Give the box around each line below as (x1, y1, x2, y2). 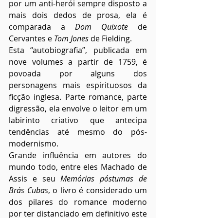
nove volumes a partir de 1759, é (9, 56, 147, 68)
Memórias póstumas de (60, 173, 147, 184)
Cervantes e (9, 33, 54, 44)
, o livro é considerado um (48, 185, 147, 196)
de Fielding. (89, 33, 132, 44)
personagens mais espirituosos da (9, 80, 147, 91)
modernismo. (9, 138, 58, 149)
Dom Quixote (75, 21, 128, 33)
